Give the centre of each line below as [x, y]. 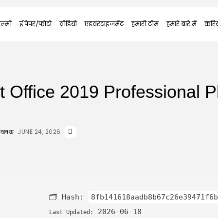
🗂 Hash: [69, 197]
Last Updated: [71, 212]
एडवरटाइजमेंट [104, 24]
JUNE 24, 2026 [39, 132]
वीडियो [68, 24]
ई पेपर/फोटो [35, 24]
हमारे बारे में [181, 24]
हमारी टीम [145, 24]
